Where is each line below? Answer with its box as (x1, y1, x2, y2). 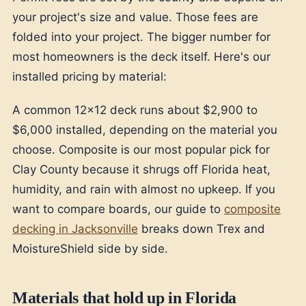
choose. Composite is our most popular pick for (12, 142, 270, 156)
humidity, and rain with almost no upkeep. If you (12, 182, 275, 196)
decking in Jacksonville (12, 221, 138, 236)
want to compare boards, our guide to (12, 201, 224, 216)
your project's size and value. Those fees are (12, 10, 258, 25)
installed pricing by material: (12, 70, 167, 84)
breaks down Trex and (138, 221, 265, 236)
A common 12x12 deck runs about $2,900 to (12, 102, 258, 117)
